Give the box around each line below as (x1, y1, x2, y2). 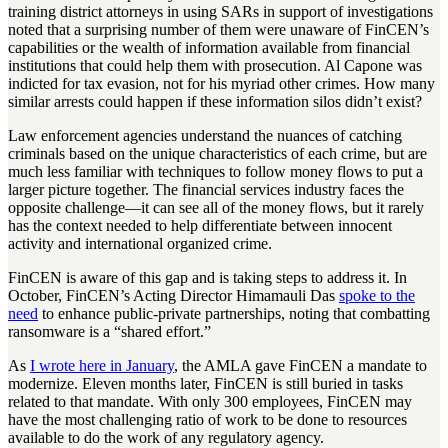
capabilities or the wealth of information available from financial (8, 39, 410, 57)
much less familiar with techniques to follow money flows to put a (8, 163, 423, 181)
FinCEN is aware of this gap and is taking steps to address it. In (8, 269, 407, 287)
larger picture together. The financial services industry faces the (8, 181, 404, 199)
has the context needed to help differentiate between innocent (8, 217, 392, 235)
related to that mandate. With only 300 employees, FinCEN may (8, 393, 412, 411)
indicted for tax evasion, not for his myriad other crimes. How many (8, 75, 435, 93)
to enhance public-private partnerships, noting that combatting (42, 305, 430, 323)
